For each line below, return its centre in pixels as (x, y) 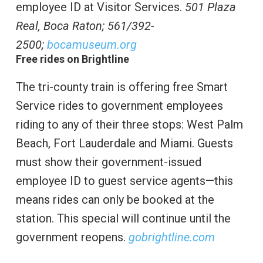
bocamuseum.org (92, 45)
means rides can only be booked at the (115, 200)
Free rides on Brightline (72, 59)
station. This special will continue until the (123, 219)
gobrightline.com (171, 237)
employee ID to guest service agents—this (124, 181)
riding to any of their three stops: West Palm (129, 125)
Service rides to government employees (119, 106)
